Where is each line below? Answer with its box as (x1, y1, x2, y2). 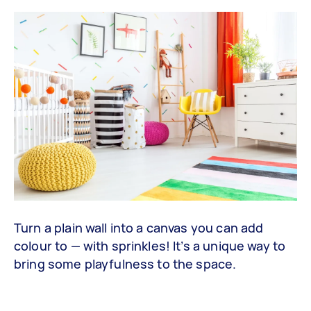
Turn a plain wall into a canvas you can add (14, 219, 264, 237)
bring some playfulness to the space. (14, 255, 237, 273)
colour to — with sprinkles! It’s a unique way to (14, 237, 286, 255)
